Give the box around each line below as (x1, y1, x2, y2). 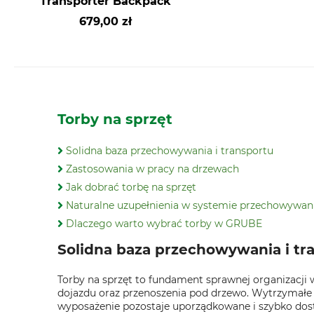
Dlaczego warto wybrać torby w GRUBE (66, 217, 262, 230)
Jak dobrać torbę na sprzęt (66, 181, 196, 193)
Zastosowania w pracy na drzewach (66, 163, 239, 175)
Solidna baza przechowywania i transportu (66, 144, 273, 157)
